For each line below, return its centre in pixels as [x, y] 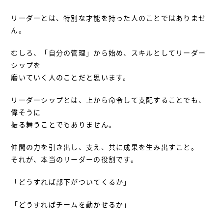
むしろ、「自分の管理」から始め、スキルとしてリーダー [109, 52]
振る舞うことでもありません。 [64, 124]
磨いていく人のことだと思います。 [71, 77]
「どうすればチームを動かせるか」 [71, 204]
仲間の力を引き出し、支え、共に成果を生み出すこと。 [105, 147]
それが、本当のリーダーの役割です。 [74, 159]
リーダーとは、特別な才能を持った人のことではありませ [109, 17]
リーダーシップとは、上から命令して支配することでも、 [109, 99]
